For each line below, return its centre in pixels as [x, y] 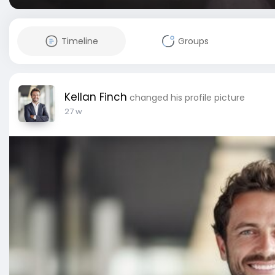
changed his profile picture [187, 98]
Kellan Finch [96, 97]
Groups [193, 41]
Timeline [79, 41]
